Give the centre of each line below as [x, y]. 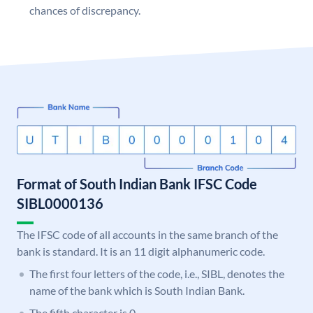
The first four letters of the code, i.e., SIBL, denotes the [157, 274]
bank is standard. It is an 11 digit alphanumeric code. [141, 252]
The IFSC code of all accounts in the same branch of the [147, 235]
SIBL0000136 [60, 204]
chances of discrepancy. [85, 10]
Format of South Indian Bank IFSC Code [137, 184]
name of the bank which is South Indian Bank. [137, 291]
